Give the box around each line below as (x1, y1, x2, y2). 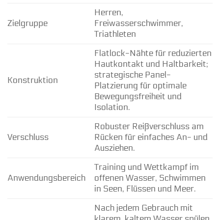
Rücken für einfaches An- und (94, 132, 208, 142)
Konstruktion (7, 75, 58, 85)
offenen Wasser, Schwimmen (94, 173, 206, 183)
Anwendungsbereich (7, 173, 85, 183)
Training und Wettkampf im (94, 162, 199, 172)
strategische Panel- (94, 70, 171, 80)
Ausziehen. (94, 143, 135, 153)
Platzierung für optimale (94, 81, 187, 91)
